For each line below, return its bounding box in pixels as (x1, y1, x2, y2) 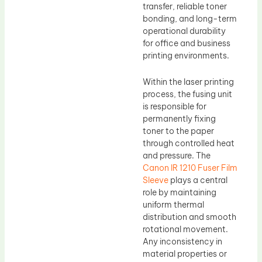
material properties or (143, 249, 227, 260)
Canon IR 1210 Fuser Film (143, 163, 237, 174)
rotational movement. (143, 224, 228, 235)
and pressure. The (143, 150, 211, 161)
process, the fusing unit (143, 89, 232, 100)
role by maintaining (143, 187, 216, 198)
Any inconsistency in (143, 236, 222, 247)
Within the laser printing (143, 77, 234, 88)
